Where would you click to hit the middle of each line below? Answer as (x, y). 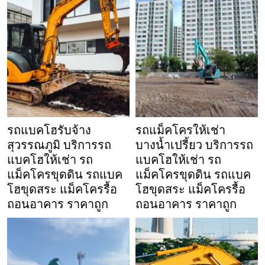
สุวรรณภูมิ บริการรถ (59, 145)
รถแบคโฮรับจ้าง (49, 130)
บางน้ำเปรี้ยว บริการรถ (194, 145)
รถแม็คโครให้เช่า (180, 130)
